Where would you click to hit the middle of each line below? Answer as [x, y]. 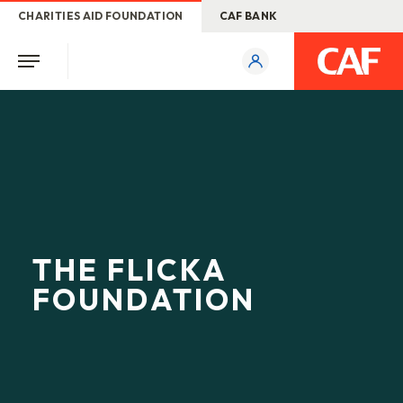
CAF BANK [248, 16]
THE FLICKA [130, 270]
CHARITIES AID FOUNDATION [101, 16]
